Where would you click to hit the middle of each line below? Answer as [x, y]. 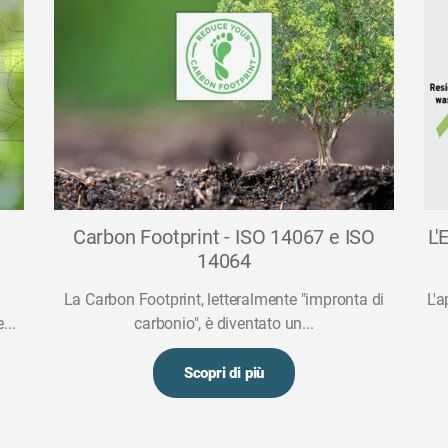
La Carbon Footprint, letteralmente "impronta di [224, 299]
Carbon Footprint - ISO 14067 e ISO [224, 236]
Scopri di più [224, 372]
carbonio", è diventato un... [224, 323]
